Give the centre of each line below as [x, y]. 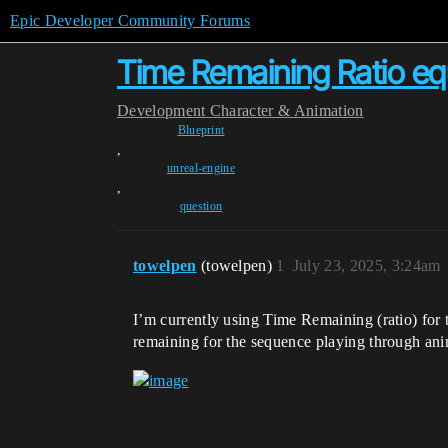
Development [161, 110]
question [201, 206]
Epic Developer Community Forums [130, 20]
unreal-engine [201, 168]
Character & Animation [286, 110]
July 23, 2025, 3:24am [366, 265]
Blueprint [201, 130]
